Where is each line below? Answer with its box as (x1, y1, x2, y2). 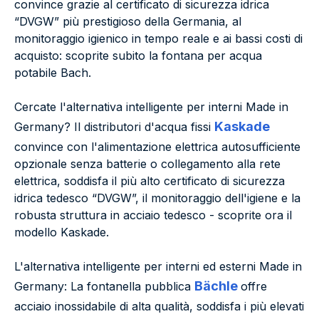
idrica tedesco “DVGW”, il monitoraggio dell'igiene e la (14, 191, 300, 206)
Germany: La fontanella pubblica (14, 279, 194, 294)
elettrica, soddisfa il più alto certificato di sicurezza (14, 174, 285, 189)
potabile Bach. (14, 66, 91, 80)
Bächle (194, 278, 241, 294)
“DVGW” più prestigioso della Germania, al (14, 14, 241, 29)
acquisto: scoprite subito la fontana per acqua (14, 48, 262, 63)
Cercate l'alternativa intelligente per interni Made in (14, 100, 288, 115)
